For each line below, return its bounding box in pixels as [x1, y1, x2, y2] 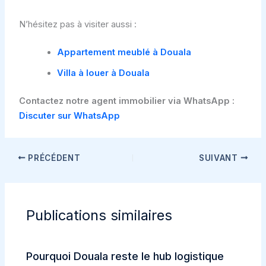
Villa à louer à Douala [56, 67, 150, 78]
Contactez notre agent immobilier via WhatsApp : [18, 95, 235, 106]
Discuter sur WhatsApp [18, 110, 120, 121]
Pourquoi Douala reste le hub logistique [26, 249, 224, 262]
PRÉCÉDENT [26, 153, 81, 163]
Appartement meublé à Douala [56, 46, 191, 58]
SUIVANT [199, 153, 240, 163]
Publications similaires [26, 207, 173, 224]
